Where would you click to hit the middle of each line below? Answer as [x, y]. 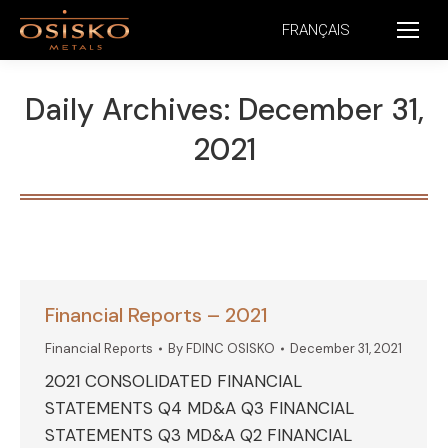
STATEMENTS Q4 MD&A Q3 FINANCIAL [199, 408]
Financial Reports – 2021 [156, 315]
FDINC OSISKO [230, 348]
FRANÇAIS [316, 29]
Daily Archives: [131, 109]
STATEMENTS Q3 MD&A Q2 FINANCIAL [198, 435]
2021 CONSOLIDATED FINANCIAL [173, 381]
